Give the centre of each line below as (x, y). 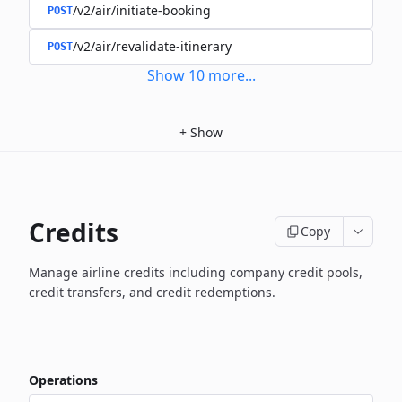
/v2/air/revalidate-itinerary (152, 46)
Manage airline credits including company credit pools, (196, 272)
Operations (63, 380)
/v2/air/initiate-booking (142, 10)
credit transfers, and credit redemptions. (152, 292)
